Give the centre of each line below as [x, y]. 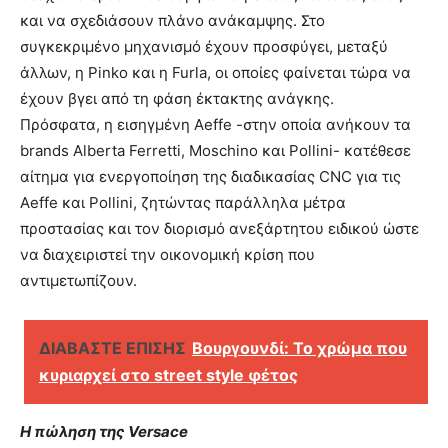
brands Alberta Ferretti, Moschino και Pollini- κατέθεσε [215, 151]
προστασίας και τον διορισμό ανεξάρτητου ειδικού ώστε [219, 229]
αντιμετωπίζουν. [78, 281]
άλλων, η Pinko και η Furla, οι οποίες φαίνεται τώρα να [215, 73]
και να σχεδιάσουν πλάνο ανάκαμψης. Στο [172, 21]
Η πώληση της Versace [104, 432]
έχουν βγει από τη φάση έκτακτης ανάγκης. [177, 99]
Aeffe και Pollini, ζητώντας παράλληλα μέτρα [183, 203]
